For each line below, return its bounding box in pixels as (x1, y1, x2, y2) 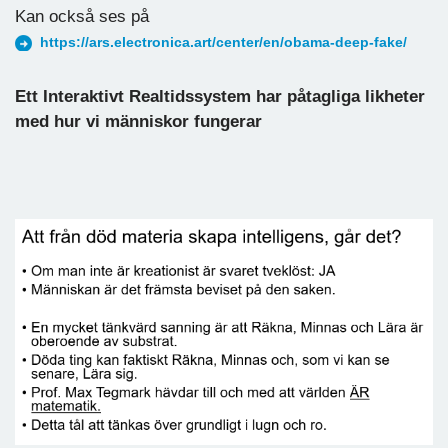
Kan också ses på (15, 6, 159, 26)
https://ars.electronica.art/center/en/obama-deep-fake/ (40, 34, 407, 50)
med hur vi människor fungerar (15, 111, 262, 131)
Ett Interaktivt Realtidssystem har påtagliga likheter (15, 86, 425, 106)
